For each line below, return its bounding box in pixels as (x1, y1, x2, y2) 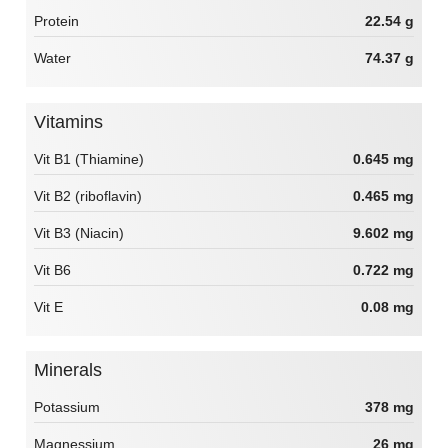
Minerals (49, 360, 102, 381)
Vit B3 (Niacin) (34, 224, 124, 241)
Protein (34, 13, 79, 30)
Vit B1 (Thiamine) (34, 150, 144, 167)
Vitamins (46, 112, 103, 133)
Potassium (34, 399, 100, 416)
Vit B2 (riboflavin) (34, 187, 142, 204)
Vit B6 (34, 261, 71, 278)
